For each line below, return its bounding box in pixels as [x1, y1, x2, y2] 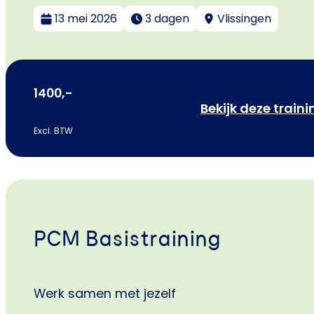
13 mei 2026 [55, 11, 117, 27]
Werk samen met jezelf [34, 285, 176, 303]
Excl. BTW [34, 124, 73, 137]
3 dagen [145, 11, 189, 27]
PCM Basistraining [34, 228, 221, 250]
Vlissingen [217, 11, 271, 27]
